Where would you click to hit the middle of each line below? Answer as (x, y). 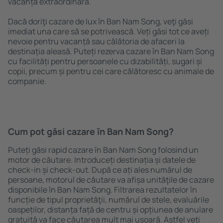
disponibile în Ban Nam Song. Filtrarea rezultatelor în (103, 190)
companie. (27, 81)
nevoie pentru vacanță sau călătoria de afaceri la (96, 41)
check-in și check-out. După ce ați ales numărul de (100, 170)
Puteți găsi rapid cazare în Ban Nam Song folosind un (103, 150)
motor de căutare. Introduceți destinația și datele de (102, 160)
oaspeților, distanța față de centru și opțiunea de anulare (111, 210)
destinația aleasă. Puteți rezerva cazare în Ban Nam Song (111, 51)
